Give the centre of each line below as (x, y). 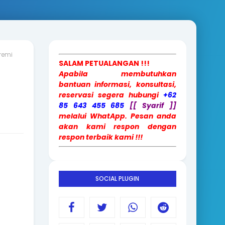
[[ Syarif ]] (153, 105)
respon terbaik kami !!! (100, 137)
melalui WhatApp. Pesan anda (117, 116)
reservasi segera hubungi (111, 95)
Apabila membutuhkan (117, 74)
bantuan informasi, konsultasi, (117, 84)
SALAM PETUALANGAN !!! (104, 63)
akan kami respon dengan (117, 127)
